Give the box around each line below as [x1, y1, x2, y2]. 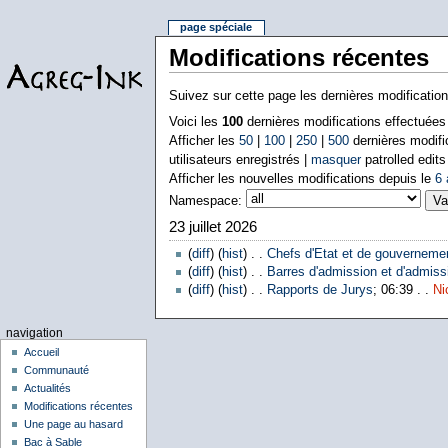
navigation [5, 326, 63, 339]
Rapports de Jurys [266, 283, 373, 298]
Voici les [168, 114, 222, 129]
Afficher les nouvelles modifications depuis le [168, 171, 435, 186]
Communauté [24, 364, 90, 377]
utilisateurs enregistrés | [168, 152, 311, 167]
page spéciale [180, 21, 253, 34]
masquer [310, 152, 361, 167]
